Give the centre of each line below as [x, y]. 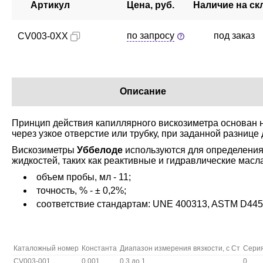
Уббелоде [100, 150]
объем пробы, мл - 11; [84, 177]
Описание [143, 91]
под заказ [235, 36]
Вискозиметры [44, 150]
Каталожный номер [46, 248]
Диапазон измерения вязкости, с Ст [180, 248]
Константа [99, 248]
